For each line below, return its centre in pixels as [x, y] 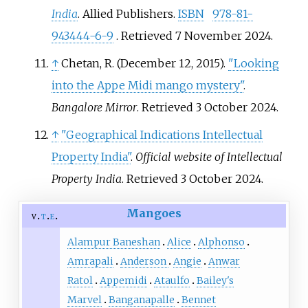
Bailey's [215, 280]
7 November [208, 36]
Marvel [84, 299]
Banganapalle [141, 299]
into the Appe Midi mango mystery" [147, 86]
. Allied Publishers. [128, 14]
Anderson [144, 261]
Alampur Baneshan [113, 242]
